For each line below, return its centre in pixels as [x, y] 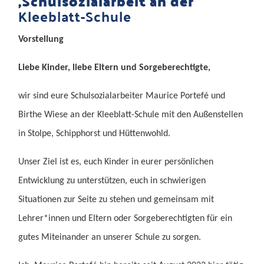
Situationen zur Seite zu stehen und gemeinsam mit [116, 199]
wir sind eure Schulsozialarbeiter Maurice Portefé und [122, 96]
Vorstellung [41, 39]
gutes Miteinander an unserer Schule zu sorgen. [110, 237]
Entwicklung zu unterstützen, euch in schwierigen [112, 181]
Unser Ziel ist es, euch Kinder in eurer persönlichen [116, 162]
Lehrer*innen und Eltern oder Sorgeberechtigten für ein [126, 218]
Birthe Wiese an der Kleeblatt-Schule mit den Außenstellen [131, 115]
